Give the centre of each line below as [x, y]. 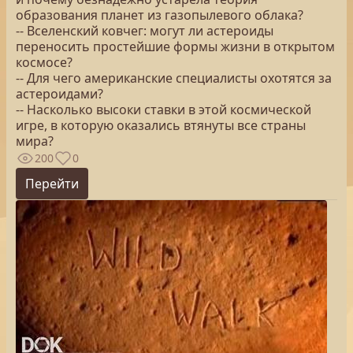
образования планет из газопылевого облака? [160, 15]
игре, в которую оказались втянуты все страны [161, 125]
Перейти [52, 184]
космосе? [44, 62]
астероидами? [59, 94]
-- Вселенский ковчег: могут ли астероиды [145, 31]
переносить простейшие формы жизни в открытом [175, 46]
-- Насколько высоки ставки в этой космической [163, 110]
